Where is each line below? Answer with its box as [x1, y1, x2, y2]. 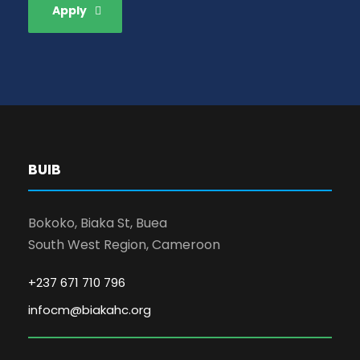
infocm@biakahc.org [28, 301, 151, 318]
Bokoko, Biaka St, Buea [28, 213, 167, 232]
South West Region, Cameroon [28, 235, 220, 254]
